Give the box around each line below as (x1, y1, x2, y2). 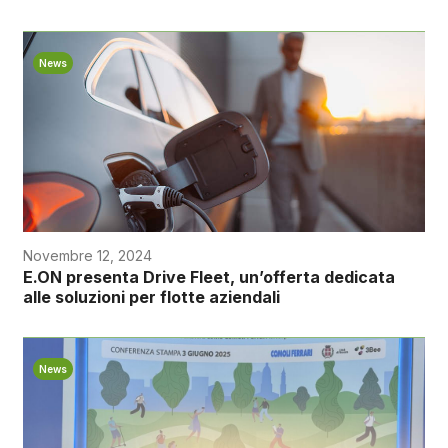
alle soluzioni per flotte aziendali (22, 287, 280, 308)
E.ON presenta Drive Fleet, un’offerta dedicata (22, 267, 395, 288)
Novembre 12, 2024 (22, 247, 152, 265)
